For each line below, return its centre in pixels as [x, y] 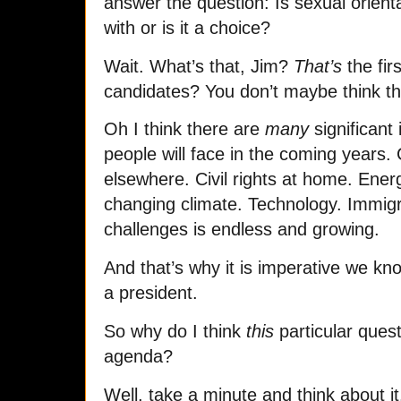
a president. [151, 293]
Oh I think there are [184, 129]
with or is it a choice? [187, 27]
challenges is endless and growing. [242, 230]
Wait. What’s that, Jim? [199, 66]
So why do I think [175, 332]
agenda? [138, 357]
